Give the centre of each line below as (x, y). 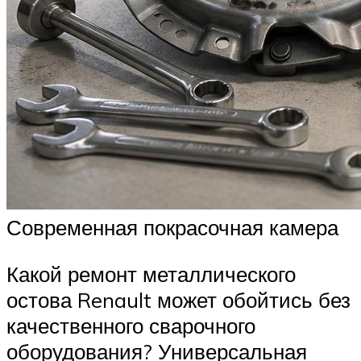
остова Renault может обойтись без (178, 299)
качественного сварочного (131, 325)
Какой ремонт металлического (151, 274)
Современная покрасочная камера (172, 227)
